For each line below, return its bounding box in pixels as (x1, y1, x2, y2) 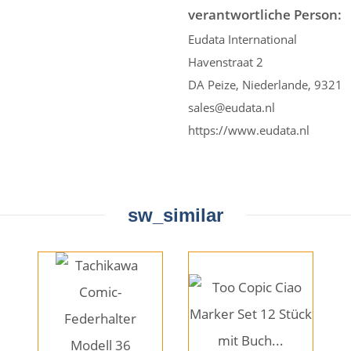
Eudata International (188, 31, 297, 47)
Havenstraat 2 (188, 53, 263, 70)
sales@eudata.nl (188, 99, 275, 115)
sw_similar (128, 204, 223, 226)
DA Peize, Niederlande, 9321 (188, 76, 342, 92)
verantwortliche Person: (188, 5, 342, 24)
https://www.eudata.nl (188, 121, 309, 138)
